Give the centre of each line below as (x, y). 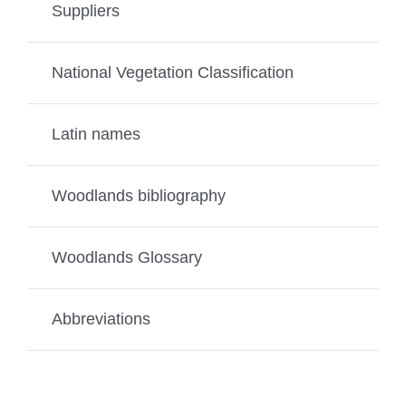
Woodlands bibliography (138, 195)
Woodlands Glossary (126, 257)
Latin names (96, 134)
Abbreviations (101, 319)
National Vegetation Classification (172, 72)
